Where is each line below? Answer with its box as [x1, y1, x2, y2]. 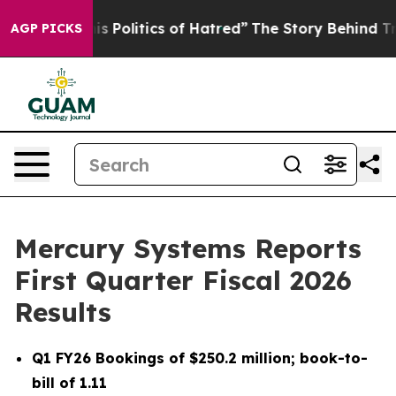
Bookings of [91, 349, 189, 367]
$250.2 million [189, 349, 291, 367]
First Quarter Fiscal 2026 [14, 263, 352, 297]
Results [14, 295, 111, 329]
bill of [32, 374, 80, 392]
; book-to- [291, 349, 368, 367]
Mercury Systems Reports [14, 232, 362, 265]
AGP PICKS [11, 20, 82, 36]
